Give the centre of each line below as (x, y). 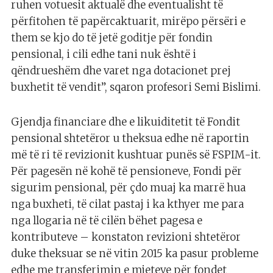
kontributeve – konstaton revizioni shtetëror (126, 237)
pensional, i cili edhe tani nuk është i (104, 55)
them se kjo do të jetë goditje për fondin (112, 38)
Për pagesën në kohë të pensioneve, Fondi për (126, 172)
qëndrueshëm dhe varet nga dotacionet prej (121, 71)
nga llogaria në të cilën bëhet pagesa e (107, 221)
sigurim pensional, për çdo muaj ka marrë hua (128, 188)
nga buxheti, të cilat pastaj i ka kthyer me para (127, 204)
